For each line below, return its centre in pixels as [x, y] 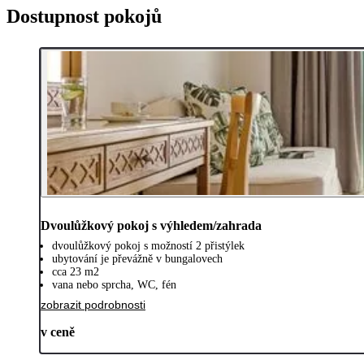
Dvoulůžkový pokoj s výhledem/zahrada [151, 225]
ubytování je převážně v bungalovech [137, 258]
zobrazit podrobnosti [93, 304]
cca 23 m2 [76, 271]
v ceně [58, 331]
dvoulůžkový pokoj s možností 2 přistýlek [148, 245]
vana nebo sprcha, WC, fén [114, 284]
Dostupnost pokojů [84, 16]
